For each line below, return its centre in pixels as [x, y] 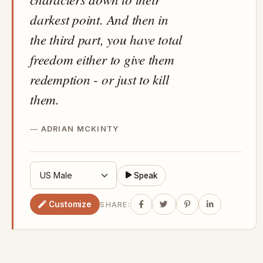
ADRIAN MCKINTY [80, 129]
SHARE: [115, 204]
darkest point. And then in [99, 19]
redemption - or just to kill [100, 79]
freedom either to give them [102, 59]
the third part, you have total [106, 39]
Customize [70, 204]
